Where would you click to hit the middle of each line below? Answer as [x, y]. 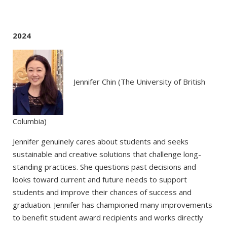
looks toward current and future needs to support [100, 180]
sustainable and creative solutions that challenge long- [107, 154]
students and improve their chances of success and [102, 192]
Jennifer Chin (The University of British [139, 81]
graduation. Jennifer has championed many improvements [112, 205]
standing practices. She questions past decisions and [104, 167]
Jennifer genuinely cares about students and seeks [101, 142]
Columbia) [30, 121]
